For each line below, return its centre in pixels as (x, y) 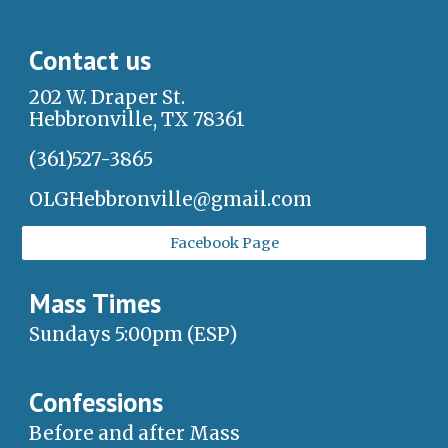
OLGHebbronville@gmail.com (171, 199)
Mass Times (95, 302)
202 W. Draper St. (107, 97)
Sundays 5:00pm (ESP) (133, 334)
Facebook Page (224, 242)
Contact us (90, 59)
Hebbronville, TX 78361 (137, 119)
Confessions (96, 401)
